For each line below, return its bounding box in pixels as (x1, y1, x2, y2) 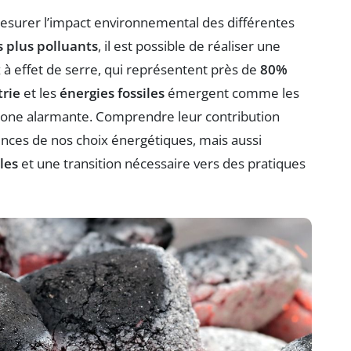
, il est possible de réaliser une (98, 37, 280, 56)
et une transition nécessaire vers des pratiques (18, 154, 306, 173)
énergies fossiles (60, 84, 165, 103)
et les (20, 84, 60, 103)
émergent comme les (165, 84, 299, 103)
